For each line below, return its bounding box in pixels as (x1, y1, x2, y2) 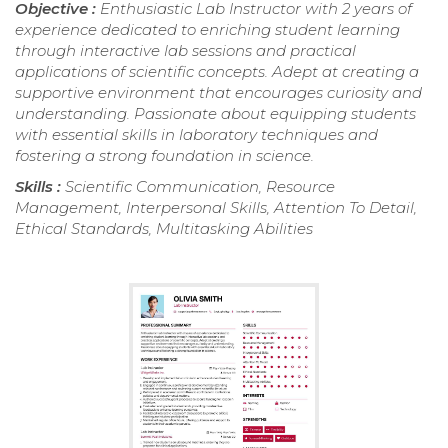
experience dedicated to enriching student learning (15, 20, 400, 40)
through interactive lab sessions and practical (15, 41, 356, 61)
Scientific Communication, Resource (65, 177, 335, 197)
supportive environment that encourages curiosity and (15, 83, 422, 103)
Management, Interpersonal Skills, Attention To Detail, (15, 198, 417, 218)
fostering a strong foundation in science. (15, 146, 314, 166)
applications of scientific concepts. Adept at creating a (15, 62, 419, 82)
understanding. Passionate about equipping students (15, 104, 416, 124)
